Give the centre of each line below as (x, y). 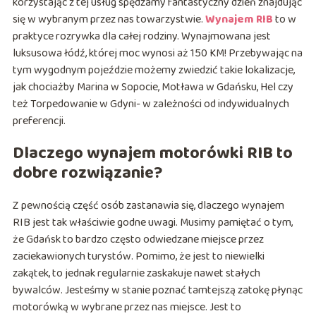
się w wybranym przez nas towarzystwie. (109, 20)
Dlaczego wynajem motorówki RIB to (152, 154)
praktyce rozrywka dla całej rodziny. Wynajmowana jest (141, 37)
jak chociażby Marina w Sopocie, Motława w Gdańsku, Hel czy (153, 87)
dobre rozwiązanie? (87, 174)
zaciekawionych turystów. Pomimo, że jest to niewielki (138, 257)
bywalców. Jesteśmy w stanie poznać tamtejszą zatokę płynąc (157, 291)
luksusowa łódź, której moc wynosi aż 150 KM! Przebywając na (157, 54)
